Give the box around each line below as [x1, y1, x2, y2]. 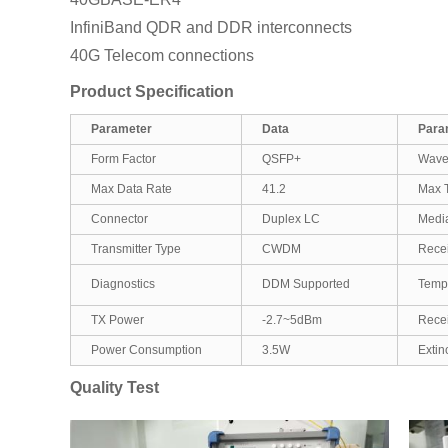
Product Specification [70, 82, 234, 100]
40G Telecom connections [70, 46, 254, 64]
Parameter [91, 121, 152, 136]
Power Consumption [91, 342, 202, 357]
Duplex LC [262, 211, 320, 226]
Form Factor [91, 151, 156, 166]
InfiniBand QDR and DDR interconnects [70, 18, 352, 36]
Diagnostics [91, 276, 155, 291]
